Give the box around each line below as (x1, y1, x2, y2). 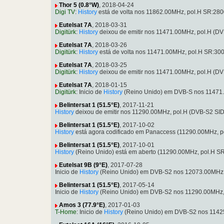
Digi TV (55, 8, 75, 16)
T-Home (55, 208, 76, 216)
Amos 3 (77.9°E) (59, 201, 105, 209)
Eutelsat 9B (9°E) (59, 161, 107, 169)
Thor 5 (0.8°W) (59, 1, 99, 9)
